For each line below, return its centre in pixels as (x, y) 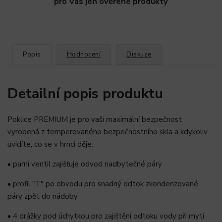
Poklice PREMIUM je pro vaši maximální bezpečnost (95, 120)
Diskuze (139, 55)
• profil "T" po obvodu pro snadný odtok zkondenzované (103, 184)
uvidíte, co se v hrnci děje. (50, 144)
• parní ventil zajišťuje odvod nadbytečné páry (85, 164)
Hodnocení (83, 55)
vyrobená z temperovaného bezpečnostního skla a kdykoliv (108, 132)
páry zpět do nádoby (43, 196)
